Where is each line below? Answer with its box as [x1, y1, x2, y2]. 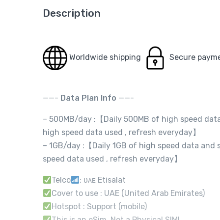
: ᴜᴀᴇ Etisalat [80, 175, 126, 185]
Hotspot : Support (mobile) [52, 202, 147, 211]
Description [43, 7, 101, 19]
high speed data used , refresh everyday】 [43, 128, 200, 137]
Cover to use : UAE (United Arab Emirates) [52, 189, 205, 198]
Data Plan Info [60, 93, 118, 103]
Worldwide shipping [67, 53, 143, 62]
